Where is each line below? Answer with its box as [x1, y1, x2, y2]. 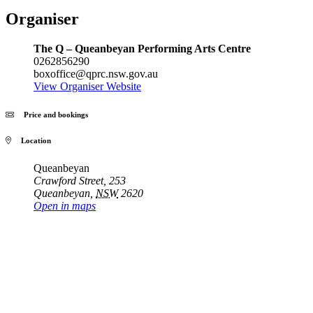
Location [11, 136, 51, 145]
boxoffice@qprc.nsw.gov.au [34, 68, 158, 80]
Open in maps [34, 200, 96, 212]
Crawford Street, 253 [34, 175, 126, 187]
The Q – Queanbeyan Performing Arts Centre [34, 43, 251, 55]
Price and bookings [14, 110, 88, 119]
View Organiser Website [34, 80, 141, 93]
